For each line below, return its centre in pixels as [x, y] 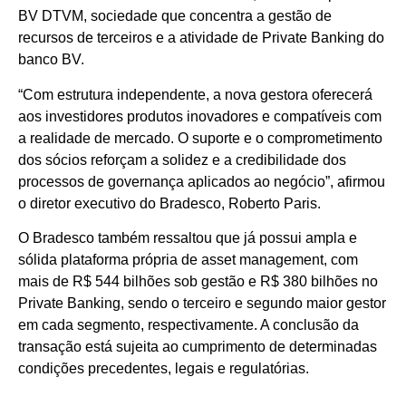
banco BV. [51, 60]
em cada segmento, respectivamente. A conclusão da [188, 324]
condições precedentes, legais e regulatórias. [164, 368]
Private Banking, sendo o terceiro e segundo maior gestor [202, 303]
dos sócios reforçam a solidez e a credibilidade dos [182, 159]
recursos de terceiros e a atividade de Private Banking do [201, 38]
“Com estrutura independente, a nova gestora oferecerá [195, 94]
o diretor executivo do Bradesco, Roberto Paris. [169, 203]
